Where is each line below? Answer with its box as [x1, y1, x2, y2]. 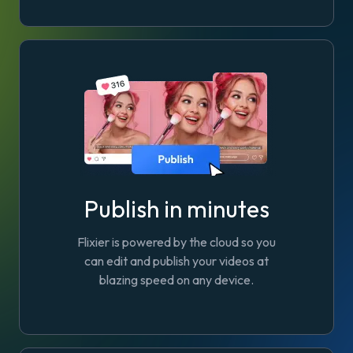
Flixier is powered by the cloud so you [77, 233, 276, 250]
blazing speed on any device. [99, 271, 254, 288]
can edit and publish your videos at [84, 252, 269, 269]
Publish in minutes [84, 193, 269, 224]
